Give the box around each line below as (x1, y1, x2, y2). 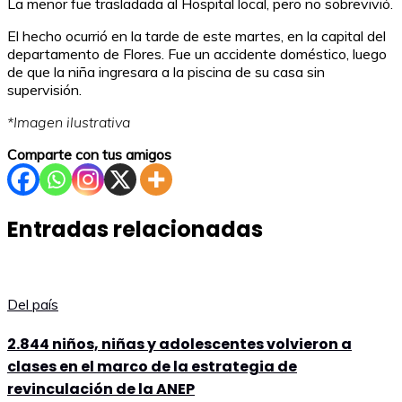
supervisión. (7, 81, 82, 100)
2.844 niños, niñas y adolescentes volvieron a (7, 333, 352, 354)
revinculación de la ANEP (7, 378, 195, 399)
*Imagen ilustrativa (7, 113, 130, 132)
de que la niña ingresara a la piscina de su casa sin (7, 63, 325, 82)
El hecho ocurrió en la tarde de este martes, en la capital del (7, 27, 386, 46)
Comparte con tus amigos (7, 145, 171, 164)
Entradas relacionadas (7, 214, 263, 245)
